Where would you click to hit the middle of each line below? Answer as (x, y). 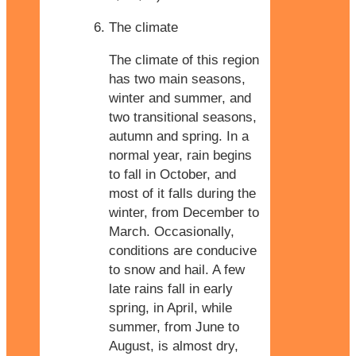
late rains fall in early (171, 288)
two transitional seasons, (183, 117)
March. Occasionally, (172, 231)
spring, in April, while (170, 308)
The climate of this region (184, 60)
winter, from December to (184, 212)
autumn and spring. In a (179, 136)
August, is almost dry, (174, 346)
